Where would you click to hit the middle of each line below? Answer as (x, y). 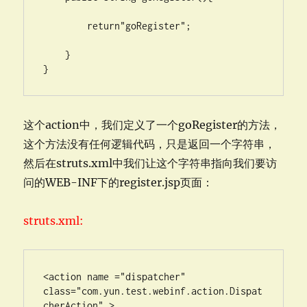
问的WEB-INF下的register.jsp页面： (119, 182)
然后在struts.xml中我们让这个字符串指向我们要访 (150, 163)
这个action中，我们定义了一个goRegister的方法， (152, 125)
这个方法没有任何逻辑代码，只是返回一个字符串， (150, 144)
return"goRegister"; (65, 26)
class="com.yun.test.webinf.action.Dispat (153, 291)
